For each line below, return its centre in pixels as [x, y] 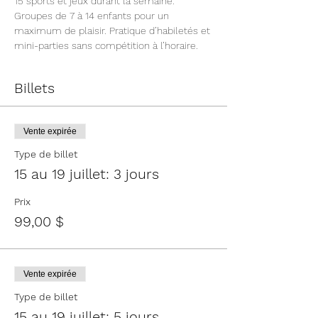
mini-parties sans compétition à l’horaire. [106, 45]
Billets [34, 88]
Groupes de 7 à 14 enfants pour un [93, 16]
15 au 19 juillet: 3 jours [87, 174]
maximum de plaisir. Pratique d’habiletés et [114, 31]
